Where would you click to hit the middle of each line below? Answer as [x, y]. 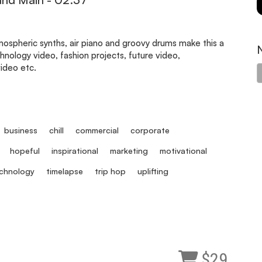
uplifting [153, 171]
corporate [150, 130]
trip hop [110, 171]
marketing [129, 151]
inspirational [75, 151]
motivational [183, 151]
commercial [97, 130]
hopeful [25, 151]
